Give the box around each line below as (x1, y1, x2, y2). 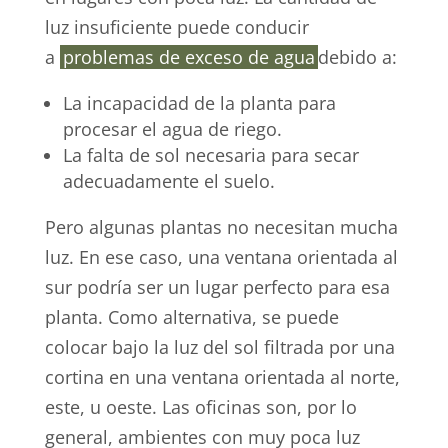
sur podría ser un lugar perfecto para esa (44, 275, 390, 300)
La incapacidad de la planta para (62, 91, 336, 116)
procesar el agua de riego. (62, 117, 282, 142)
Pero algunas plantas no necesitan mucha (44, 215, 398, 240)
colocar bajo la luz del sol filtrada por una (44, 335, 395, 360)
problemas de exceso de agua (62, 45, 315, 70)
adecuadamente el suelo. (62, 169, 275, 194)
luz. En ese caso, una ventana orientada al (44, 245, 398, 270)
